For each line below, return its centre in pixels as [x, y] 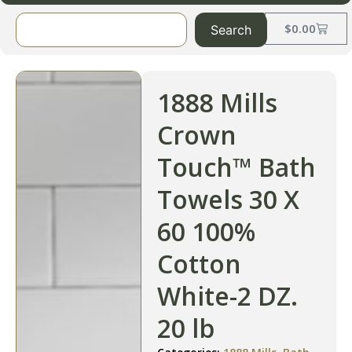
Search [231, 30]
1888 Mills [217, 103]
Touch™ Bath [236, 167]
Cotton [199, 264]
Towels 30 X [228, 199]
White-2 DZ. [227, 296]
